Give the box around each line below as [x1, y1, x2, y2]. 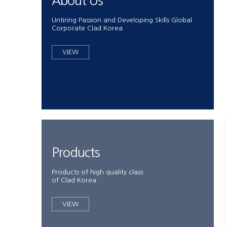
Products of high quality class [52, 169, 143, 175]
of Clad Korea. [52, 177, 98, 183]
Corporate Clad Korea [52, 25, 123, 31]
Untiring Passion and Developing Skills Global [52, 17, 192, 23]
